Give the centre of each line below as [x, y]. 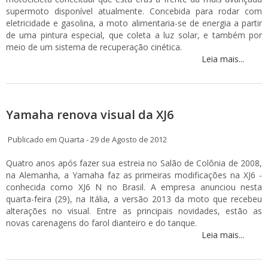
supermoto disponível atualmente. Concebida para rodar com [134, 11]
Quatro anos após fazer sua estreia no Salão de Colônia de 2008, [134, 163]
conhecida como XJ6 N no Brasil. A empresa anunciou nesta [134, 187]
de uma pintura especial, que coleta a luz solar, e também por [134, 35]
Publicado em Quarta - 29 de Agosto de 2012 [86, 139]
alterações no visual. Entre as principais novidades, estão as [134, 211]
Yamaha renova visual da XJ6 [90, 114]
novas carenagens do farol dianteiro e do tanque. [101, 223]
